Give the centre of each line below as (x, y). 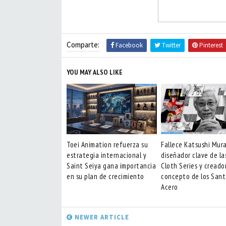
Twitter (171, 45)
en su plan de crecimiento (105, 176)
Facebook (128, 45)
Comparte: (83, 45)
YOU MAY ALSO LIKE (95, 72)
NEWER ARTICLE (101, 217)
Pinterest (210, 45)
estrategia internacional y (106, 155)
